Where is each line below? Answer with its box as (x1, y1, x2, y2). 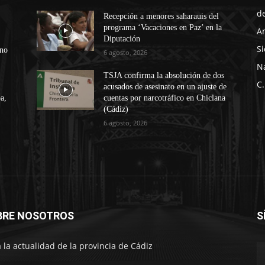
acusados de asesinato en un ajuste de (104, 82, 227, 91)
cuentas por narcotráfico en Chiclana (104, 93, 226, 102)
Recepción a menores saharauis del (104, 11, 219, 21)
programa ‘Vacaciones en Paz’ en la (104, 22, 222, 32)
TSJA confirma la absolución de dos (104, 70, 225, 80)
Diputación (104, 34, 141, 43)
